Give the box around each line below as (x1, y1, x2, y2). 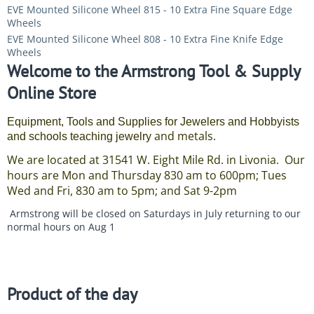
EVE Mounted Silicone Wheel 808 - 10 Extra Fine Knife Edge (7, 32, 283, 46)
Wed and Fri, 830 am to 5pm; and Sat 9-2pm (7, 183, 237, 198)
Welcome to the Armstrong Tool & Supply (7, 60, 300, 82)
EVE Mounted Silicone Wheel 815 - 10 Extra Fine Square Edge (7, 3, 292, 16)
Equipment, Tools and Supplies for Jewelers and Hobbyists (7, 116, 299, 128)
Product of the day (7, 283, 137, 305)
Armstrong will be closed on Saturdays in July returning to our (7, 207, 301, 220)
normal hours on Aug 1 (7, 220, 115, 233)
